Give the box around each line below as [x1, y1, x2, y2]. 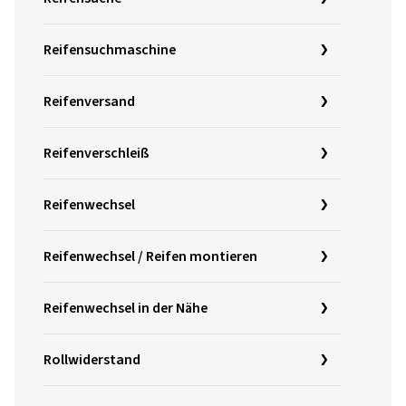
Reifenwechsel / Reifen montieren [43, 246, 257, 266]
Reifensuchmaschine [43, 39, 176, 60]
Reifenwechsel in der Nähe [43, 297, 208, 318]
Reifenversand [43, 91, 135, 111]
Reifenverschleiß [43, 142, 150, 163]
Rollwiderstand [43, 349, 140, 370]
